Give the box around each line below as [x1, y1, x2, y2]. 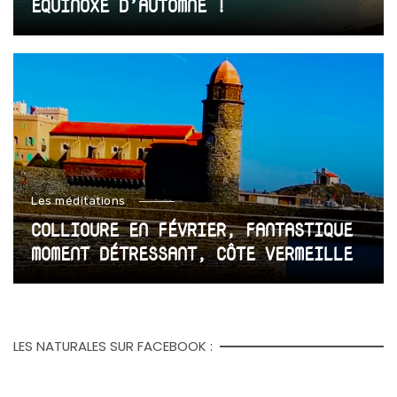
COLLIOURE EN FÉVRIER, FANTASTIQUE [31, 216, 353, 242]
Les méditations [31, 193, 126, 207]
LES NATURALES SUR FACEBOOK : [13, 336, 213, 355]
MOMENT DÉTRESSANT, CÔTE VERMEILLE [31, 240, 353, 266]
